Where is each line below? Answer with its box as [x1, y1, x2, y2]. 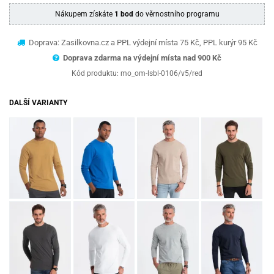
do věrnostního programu [133, 9, 220, 18]
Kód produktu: [72, 68, 120, 78]
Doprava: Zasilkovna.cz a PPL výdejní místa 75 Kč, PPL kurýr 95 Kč [26, 37, 257, 47]
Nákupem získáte [54, 9, 114, 18]
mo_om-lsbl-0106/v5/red [120, 68, 202, 78]
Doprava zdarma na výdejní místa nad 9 [63, 53, 202, 62]
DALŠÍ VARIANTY [9, 98, 67, 107]
